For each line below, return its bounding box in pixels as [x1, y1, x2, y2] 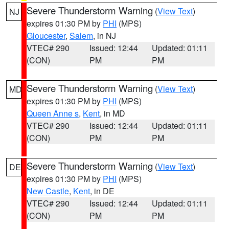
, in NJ [93, 30, 116, 41]
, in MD [100, 107, 125, 119]
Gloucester [27, 30, 65, 41]
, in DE [90, 185, 114, 197]
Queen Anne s [27, 107, 79, 119]
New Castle [27, 185, 69, 197]
